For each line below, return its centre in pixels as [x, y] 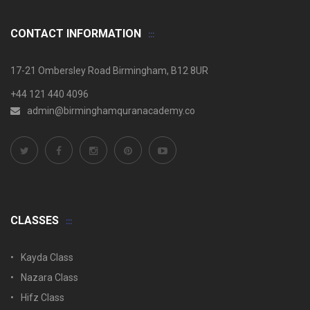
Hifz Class [43, 298]
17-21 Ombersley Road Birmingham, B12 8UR [109, 71]
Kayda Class [47, 257]
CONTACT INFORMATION [76, 34]
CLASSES [35, 220]
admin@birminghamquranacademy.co [111, 111]
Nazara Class [49, 277]
